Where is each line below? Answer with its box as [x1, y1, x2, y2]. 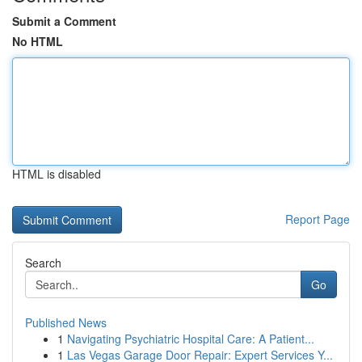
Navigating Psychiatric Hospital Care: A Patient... [67, 330, 314, 347]
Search [25, 255, 61, 271]
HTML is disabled [12, 166, 101, 182]
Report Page [285, 211, 350, 227]
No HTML [12, 33, 63, 49]
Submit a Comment [12, 13, 116, 29]
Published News [25, 314, 107, 330]
